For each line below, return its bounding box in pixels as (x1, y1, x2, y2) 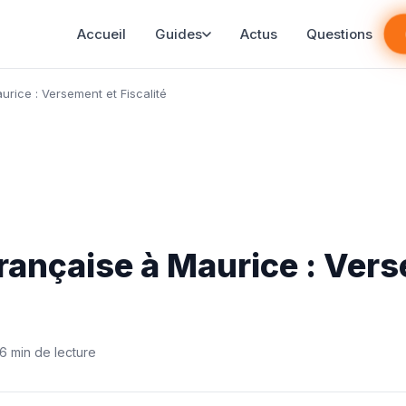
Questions (305, 25, 372, 43)
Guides (154, 25, 202, 43)
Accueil (76, 25, 126, 43)
